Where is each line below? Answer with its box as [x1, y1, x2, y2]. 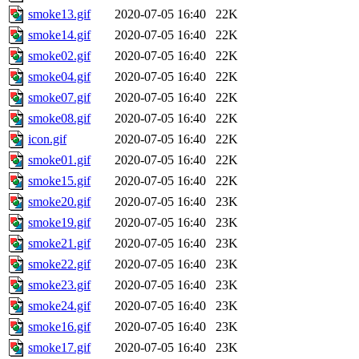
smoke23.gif [28, 278, 91, 292]
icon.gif [28, 132, 67, 147]
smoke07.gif [28, 91, 91, 105]
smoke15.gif [28, 174, 91, 188]
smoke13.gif [28, 7, 91, 22]
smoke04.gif [28, 70, 91, 84]
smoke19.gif [28, 216, 91, 230]
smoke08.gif [28, 111, 91, 126]
